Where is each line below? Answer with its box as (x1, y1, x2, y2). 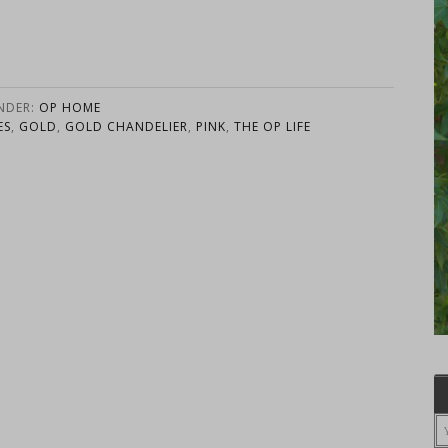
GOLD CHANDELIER (65, 118, 188, 135)
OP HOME (39, 99, 101, 116)
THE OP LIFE (234, 118, 311, 135)
